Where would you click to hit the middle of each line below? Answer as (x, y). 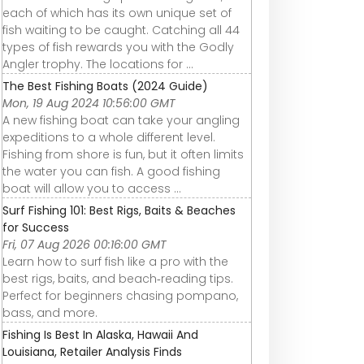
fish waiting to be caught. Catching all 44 (121, 30)
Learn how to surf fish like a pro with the (115, 261)
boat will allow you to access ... (92, 188)
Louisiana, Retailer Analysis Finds (92, 351)
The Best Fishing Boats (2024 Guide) (105, 86)
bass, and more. (50, 312)
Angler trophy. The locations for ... (98, 64)
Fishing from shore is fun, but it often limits (123, 154)
